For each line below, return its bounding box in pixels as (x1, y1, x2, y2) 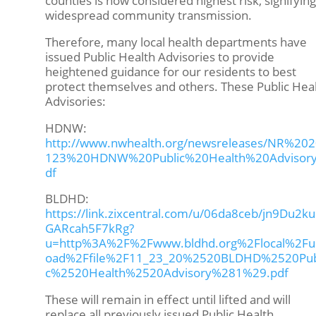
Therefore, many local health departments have (44, 33, 307, 50)
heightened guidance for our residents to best (44, 63, 296, 80)
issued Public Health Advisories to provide (44, 48, 274, 65)
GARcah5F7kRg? (44, 220, 134, 237)
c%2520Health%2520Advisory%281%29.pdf (44, 265, 288, 281)
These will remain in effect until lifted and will (44, 291, 291, 308)
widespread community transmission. (44, 7, 252, 24)
